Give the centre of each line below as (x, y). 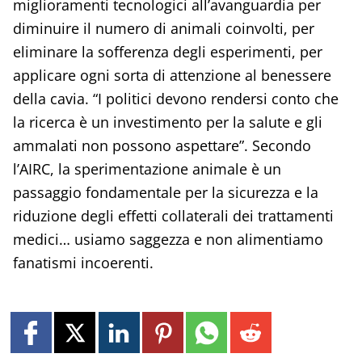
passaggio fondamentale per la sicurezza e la (165, 192)
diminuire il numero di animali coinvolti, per (163, 28)
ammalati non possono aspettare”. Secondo (162, 145)
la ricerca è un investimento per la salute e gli (167, 122)
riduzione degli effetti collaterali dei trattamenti (173, 215)
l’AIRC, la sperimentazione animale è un (147, 168)
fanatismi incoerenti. (83, 262)
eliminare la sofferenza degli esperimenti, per (167, 51)
